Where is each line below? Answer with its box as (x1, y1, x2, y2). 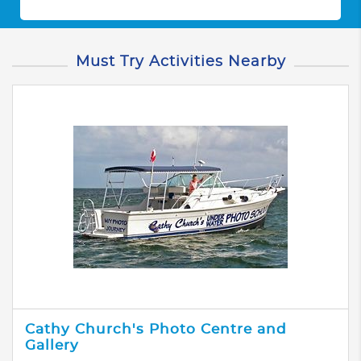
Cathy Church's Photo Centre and (25, 322, 287, 336)
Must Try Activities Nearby (75, 55, 286, 70)
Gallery (25, 338, 79, 352)
